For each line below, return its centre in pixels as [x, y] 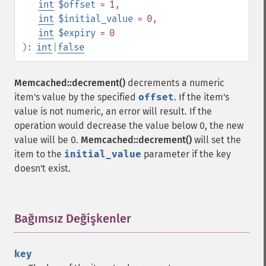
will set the [216, 140]
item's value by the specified [76, 97]
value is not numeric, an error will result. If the [113, 111]
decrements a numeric [175, 83]
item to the [39, 154]
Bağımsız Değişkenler [73, 218]
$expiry [77, 33]
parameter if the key [186, 154]
